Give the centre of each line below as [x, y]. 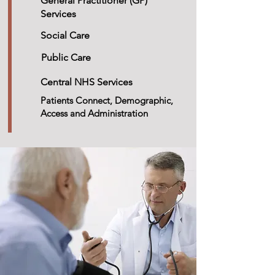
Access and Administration [94, 113]
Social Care [65, 35]
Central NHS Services [87, 82]
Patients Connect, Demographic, [107, 100]
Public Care [66, 57]
